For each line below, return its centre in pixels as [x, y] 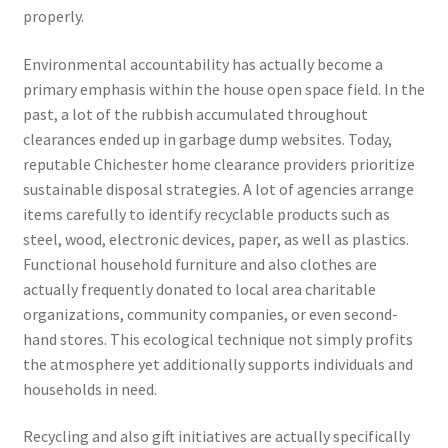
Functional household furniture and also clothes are [199, 263]
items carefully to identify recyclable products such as [206, 213]
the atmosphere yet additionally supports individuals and [217, 363]
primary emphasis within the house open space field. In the [223, 88]
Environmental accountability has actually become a [202, 63]
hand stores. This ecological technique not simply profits [217, 338]
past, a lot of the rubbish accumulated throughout [195, 113]
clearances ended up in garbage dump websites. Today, [207, 138]
